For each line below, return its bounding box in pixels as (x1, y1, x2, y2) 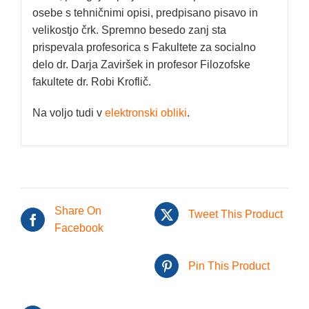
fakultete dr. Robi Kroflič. (32, 75, 151, 88)
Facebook (54, 222, 103, 235)
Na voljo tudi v (32, 106, 105, 119)
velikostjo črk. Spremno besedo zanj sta (32, 23, 226, 36)
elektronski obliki (104, 106, 187, 119)
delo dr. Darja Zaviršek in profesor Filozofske (32, 58, 250, 70)
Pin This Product (188, 260, 270, 272)
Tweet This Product (188, 208, 283, 221)
